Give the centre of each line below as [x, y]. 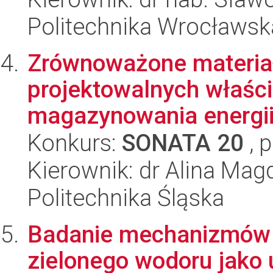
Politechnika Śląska [126, 198]
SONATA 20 [183, 143]
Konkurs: [75, 143]
